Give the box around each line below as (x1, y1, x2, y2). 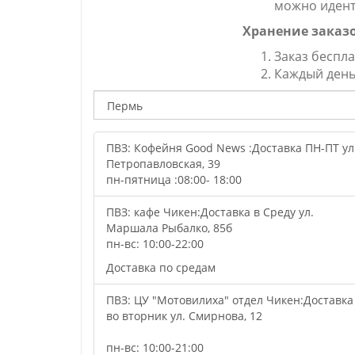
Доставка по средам (106, 260, 216, 275)
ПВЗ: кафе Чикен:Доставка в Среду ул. (106, 204, 314, 219)
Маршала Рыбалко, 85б (106, 220, 232, 235)
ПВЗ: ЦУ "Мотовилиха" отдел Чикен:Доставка (106, 292, 353, 307)
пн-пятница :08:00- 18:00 (106, 172, 242, 187)
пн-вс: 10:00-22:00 (106, 236, 204, 251)
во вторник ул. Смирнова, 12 (106, 308, 262, 323)
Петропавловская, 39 (106, 156, 220, 171)
